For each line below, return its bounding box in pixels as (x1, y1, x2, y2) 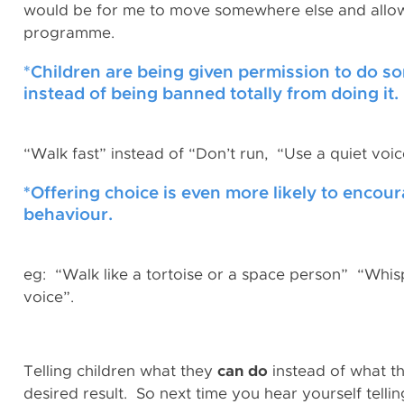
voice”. (23, 289, 74, 305)
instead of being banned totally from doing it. (23, 86, 399, 103)
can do (217, 363, 268, 379)
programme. (23, 25, 115, 41)
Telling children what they (23, 363, 217, 379)
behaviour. (23, 207, 113, 224)
